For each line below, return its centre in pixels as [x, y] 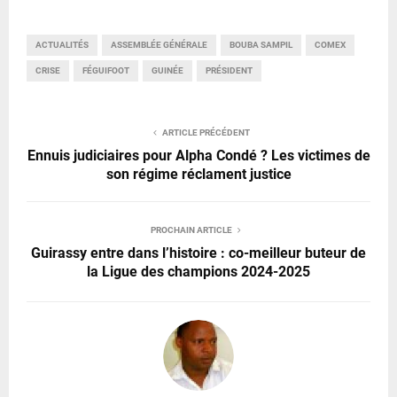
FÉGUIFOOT [106, 70]
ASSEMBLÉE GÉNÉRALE [159, 44]
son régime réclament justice [198, 174]
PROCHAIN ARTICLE [191, 230]
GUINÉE [167, 70]
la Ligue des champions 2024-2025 [198, 271]
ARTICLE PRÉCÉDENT [206, 132]
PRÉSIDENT [229, 70]
